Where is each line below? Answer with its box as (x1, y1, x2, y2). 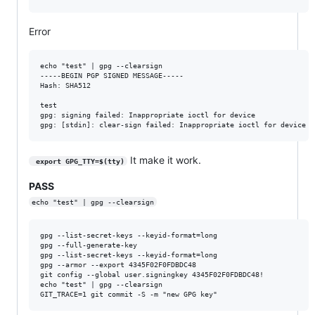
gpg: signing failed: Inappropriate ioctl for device (40, 110, 255, 119)
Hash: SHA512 (40, 81, 91, 89)
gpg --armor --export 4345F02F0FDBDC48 (40, 260, 196, 269)
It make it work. (127, 153, 201, 166)
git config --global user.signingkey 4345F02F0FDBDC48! (40, 270, 264, 278)
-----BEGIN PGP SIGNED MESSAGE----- (40, 71, 184, 79)
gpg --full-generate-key (40, 240, 137, 249)
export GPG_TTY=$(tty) (35, 157, 124, 165)
